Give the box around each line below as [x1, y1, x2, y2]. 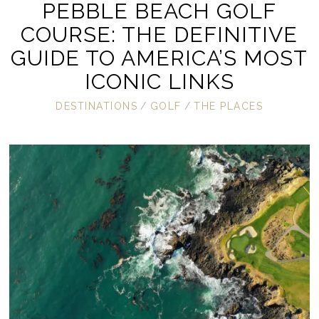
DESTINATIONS [56, 100, 138, 113]
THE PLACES [194, 100, 263, 113]
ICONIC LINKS [84, 69, 234, 95]
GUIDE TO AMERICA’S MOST [11, 46, 308, 71]
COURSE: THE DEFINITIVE [21, 22, 298, 48]
